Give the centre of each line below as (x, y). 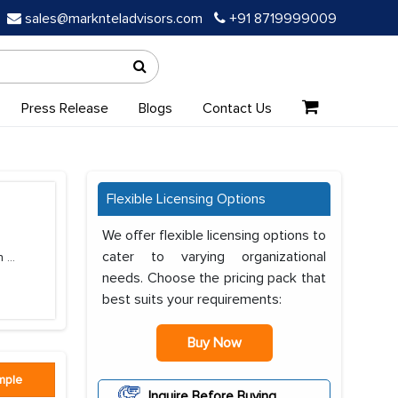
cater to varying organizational (214, 257)
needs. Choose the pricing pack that (214, 278)
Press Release (64, 108)
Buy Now (214, 343)
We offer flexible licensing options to (214, 235)
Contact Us (237, 108)
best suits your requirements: (192, 299)
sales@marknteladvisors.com (114, 19)
